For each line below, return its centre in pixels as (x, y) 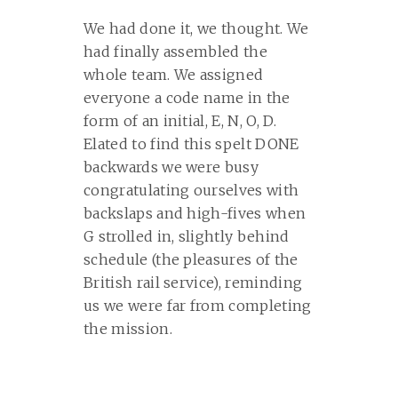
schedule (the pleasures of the (191, 259)
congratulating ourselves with (191, 190)
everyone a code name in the (187, 98)
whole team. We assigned (174, 75)
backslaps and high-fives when (195, 213)
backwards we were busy (171, 167)
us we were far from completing (198, 306)
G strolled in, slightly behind (187, 236)
